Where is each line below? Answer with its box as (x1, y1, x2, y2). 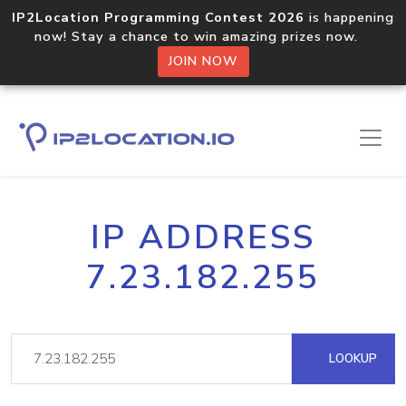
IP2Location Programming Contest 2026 (12, 8, 304, 26)
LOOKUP (325, 350, 377, 367)
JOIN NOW (168, 53, 238, 70)
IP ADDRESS (91, 215, 315, 260)
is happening (304, 8, 394, 26)
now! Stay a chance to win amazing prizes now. (34, 27, 372, 45)
